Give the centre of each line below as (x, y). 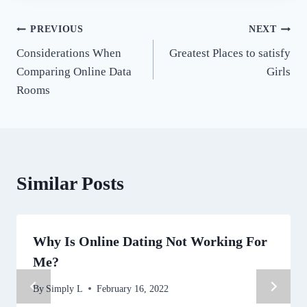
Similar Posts (70, 183)
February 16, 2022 (133, 288)
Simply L (65, 288)
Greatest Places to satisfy (230, 53)
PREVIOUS (57, 29)
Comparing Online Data (74, 71)
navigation (59, 62)
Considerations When (69, 53)
